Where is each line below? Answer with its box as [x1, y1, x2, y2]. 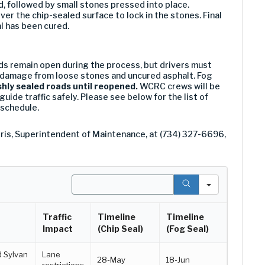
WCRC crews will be [138, 80, 220, 91]
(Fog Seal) [166, 223, 209, 234]
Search [71, 174, 102, 185]
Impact [43, 223, 73, 234]
